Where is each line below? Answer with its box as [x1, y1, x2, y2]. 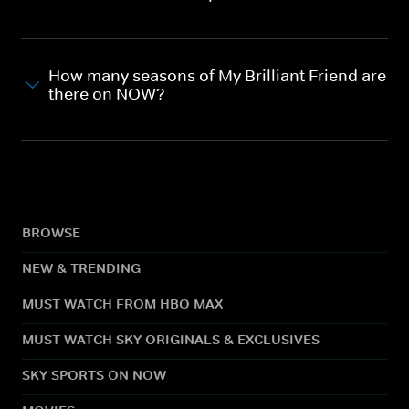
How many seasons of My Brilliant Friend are [48, 65, 386, 86]
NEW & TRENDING [22, 258, 141, 277]
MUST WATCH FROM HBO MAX [22, 294, 223, 312]
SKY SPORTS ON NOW [22, 365, 166, 383]
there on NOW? [48, 83, 165, 104]
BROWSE [22, 223, 80, 241]
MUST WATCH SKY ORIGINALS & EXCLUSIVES [22, 330, 320, 348]
